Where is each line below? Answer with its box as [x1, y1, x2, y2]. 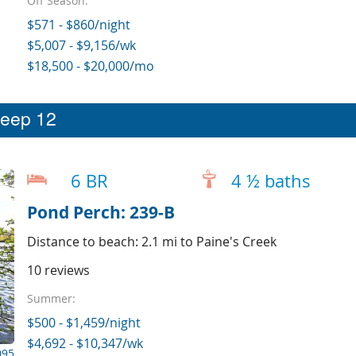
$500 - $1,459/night [26, 314, 141, 331]
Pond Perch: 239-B [26, 201, 175, 224]
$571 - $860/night [26, 15, 130, 33]
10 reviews [26, 261, 90, 279]
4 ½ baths [230, 168, 311, 193]
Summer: [26, 291, 75, 306]
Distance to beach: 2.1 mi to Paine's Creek [26, 232, 277, 250]
